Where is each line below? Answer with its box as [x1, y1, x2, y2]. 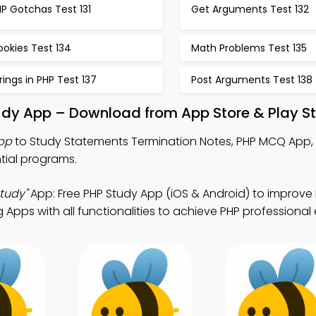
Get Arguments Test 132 [190, 1, 309, 16]
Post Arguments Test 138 [190, 73, 312, 87]
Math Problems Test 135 [190, 41, 307, 55]
